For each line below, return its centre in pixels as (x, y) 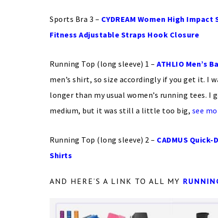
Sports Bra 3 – (75, 19)
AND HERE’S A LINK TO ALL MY (116, 181)
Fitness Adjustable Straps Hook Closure (124, 35)
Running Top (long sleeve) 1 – (103, 64)
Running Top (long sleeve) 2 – (103, 140)
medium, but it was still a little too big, (121, 110)
